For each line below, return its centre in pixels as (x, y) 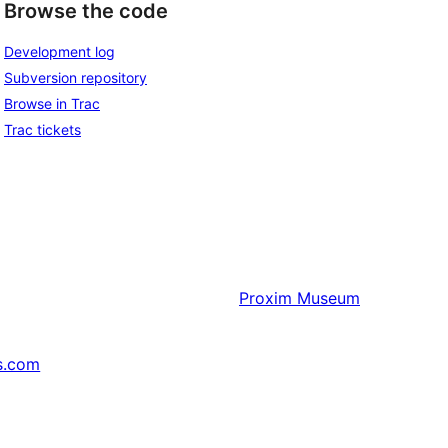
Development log (59, 52)
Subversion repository (75, 78)
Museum (328, 298)
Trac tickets (42, 130)
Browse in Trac (52, 104)
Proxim (265, 298)
